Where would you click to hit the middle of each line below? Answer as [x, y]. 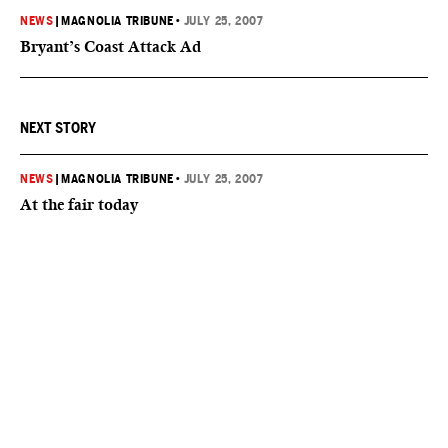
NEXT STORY [58, 128]
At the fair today [79, 204]
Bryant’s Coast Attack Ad [110, 46]
